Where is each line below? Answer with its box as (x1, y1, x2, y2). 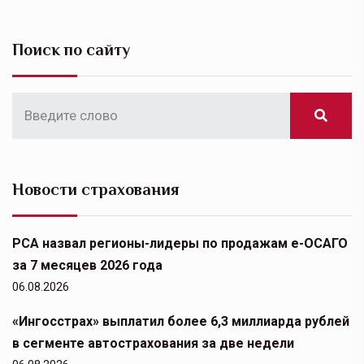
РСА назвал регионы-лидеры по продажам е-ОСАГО (12, 236, 348, 252)
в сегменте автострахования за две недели (12, 336, 294, 352)
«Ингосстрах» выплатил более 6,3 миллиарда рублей (12, 314, 349, 330)
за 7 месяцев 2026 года (12, 258, 162, 274)
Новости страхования (12, 180, 180, 199)
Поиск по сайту (12, 41, 130, 59)
